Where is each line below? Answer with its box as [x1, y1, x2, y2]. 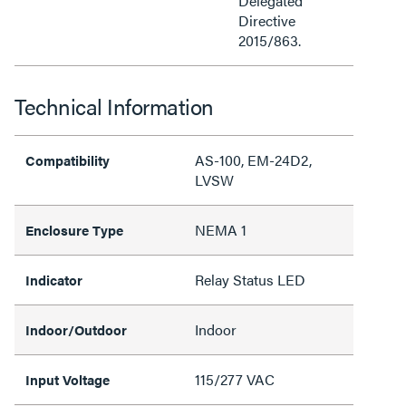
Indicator [25, 270, 82, 289]
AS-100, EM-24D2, [195, 150, 312, 170]
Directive [238, 10, 295, 31]
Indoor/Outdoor [25, 320, 127, 339]
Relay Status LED [195, 269, 305, 290]
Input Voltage [25, 370, 110, 389]
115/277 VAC [195, 369, 275, 390]
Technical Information [14, 91, 214, 121]
